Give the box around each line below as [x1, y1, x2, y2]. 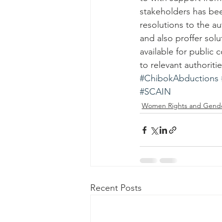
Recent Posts [90, 182, 142, 193]
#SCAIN [140, 86, 171, 97]
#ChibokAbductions [140, 73, 219, 84]
